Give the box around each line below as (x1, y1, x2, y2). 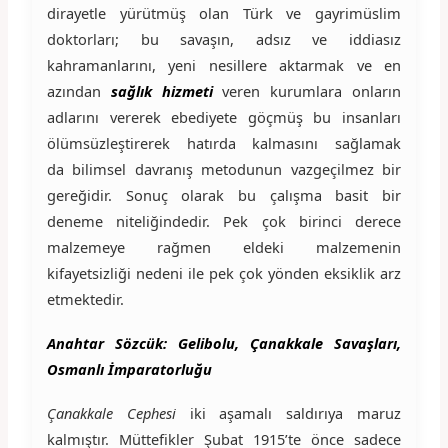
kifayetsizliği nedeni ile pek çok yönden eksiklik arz (46, 262, 402, 283)
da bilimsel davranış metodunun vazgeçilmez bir (46, 158, 402, 179)
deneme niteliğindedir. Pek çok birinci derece (46, 210, 402, 231)
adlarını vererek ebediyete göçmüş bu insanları (46, 106, 402, 127)
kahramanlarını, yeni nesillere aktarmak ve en (46, 54, 402, 75)
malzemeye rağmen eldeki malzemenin (46, 236, 402, 257)
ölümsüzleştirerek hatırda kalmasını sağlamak (46, 132, 402, 153)
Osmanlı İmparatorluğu (46, 358, 212, 379)
